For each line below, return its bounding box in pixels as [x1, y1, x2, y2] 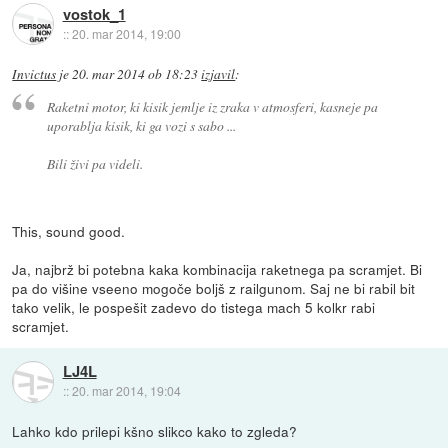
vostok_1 [62, 2, 126, 25]
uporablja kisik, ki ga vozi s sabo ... [46, 116, 236, 136]
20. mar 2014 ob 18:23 [72, 64, 199, 83]
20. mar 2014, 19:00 [71, 24, 181, 42]
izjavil [201, 64, 236, 83]
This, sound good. [12, 221, 126, 242]
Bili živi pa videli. [46, 154, 143, 174]
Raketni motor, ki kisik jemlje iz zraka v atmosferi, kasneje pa [46, 97, 378, 117]
